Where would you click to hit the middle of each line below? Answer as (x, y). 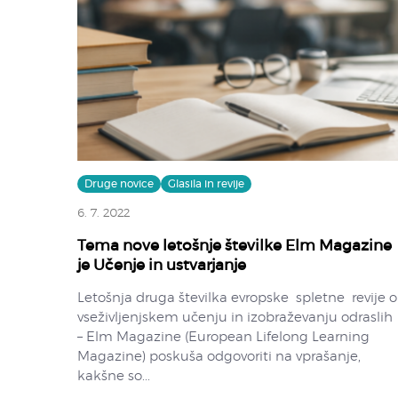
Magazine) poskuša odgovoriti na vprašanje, (219, 356)
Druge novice (119, 183)
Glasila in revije (206, 183)
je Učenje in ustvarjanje (162, 265)
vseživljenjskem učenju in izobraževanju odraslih (235, 317)
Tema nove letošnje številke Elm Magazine (235, 245)
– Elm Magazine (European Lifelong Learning (223, 337)
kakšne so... (114, 376)
